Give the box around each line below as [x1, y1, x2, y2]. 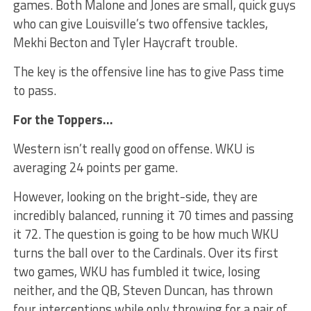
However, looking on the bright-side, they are [12, 186, 258, 206]
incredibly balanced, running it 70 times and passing [12, 205, 294, 225]
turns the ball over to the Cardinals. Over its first [12, 242, 278, 262]
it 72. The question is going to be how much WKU [12, 224, 279, 244]
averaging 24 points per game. [12, 157, 178, 177]
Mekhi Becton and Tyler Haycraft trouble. [12, 32, 237, 52]
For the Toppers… [12, 109, 113, 129]
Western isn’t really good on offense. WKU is [12, 138, 255, 158]
